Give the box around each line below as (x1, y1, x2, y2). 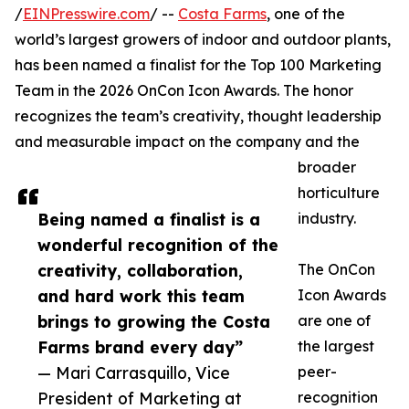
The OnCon (298, 260, 375, 279)
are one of (298, 311, 371, 330)
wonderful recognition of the (37, 235, 278, 256)
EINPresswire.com (23, 5, 150, 24)
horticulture (298, 184, 380, 203)
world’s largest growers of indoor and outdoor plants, (15, 30, 391, 49)
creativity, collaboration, (37, 260, 243, 281)
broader (298, 158, 356, 177)
